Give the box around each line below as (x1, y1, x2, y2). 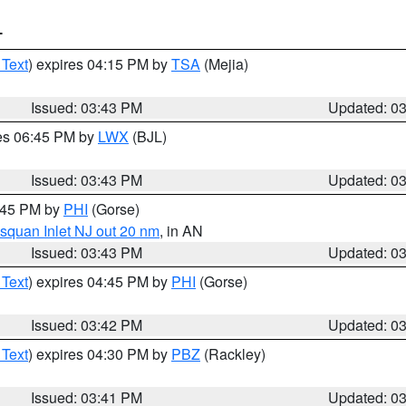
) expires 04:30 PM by (28, 343, 171, 364)
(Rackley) (200, 343, 266, 364)
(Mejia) (200, 53, 248, 74)
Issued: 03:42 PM (31, 314, 143, 335)
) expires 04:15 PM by (28, 53, 171, 74)
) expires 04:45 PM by (28, 271, 171, 292)
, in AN (159, 220, 203, 241)
